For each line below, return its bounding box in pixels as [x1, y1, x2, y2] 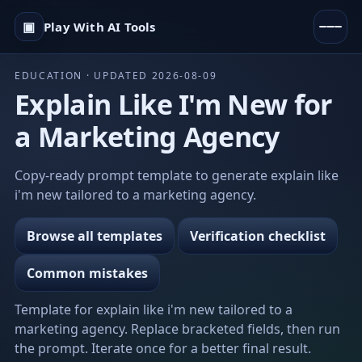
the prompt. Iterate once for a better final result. [15, 339, 311, 357]
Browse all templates [27, 227, 162, 245]
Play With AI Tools [44, 18, 156, 35]
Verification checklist [190, 227, 326, 245]
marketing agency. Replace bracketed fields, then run [15, 320, 340, 338]
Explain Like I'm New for [15, 86, 332, 123]
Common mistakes [27, 264, 148, 282]
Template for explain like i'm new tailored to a [15, 301, 293, 318]
